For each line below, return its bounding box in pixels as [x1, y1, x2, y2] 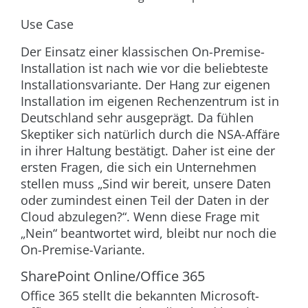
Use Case [21, 16, 74, 33]
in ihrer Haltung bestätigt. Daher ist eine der [21, 142, 275, 159]
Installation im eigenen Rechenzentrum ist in [21, 93, 279, 110]
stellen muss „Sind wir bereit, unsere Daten [21, 175, 271, 192]
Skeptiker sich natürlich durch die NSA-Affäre [21, 126, 280, 143]
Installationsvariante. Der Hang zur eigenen [21, 76, 270, 93]
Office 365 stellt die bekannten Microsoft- [21, 287, 259, 305]
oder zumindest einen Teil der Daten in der [21, 192, 269, 209]
